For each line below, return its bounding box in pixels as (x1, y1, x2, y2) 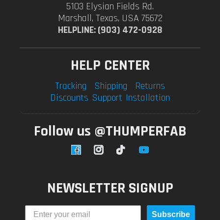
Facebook (71, 148, 97, 158)
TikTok (116, 148, 132, 158)
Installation (125, 91, 170, 104)
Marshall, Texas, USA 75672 (57, 12, 163, 25)
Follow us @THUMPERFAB (33, 122, 187, 140)
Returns (135, 80, 165, 92)
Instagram (93, 148, 122, 158)
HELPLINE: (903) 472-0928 (57, 24, 163, 36)
